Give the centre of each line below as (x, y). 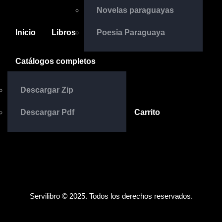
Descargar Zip (47, 90)
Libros (64, 32)
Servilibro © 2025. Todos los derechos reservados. (111, 196)
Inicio (26, 32)
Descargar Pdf (47, 112)
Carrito (147, 112)
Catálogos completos (55, 61)
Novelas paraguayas (135, 10)
